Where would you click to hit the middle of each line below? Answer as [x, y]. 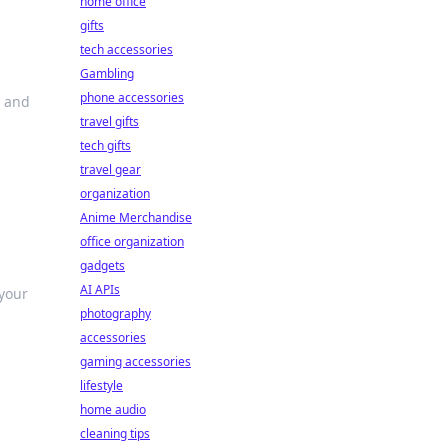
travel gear [110, 169]
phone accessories [132, 97]
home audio [113, 409]
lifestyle [101, 385]
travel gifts [109, 121]
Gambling [107, 73]
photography [115, 313]
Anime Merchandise [136, 217]
